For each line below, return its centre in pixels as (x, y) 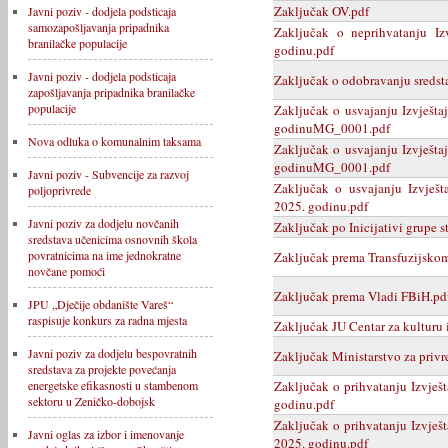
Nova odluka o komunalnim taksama (114, 141)
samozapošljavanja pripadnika (98, 27)
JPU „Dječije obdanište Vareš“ (100, 304)
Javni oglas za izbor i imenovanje (106, 434)
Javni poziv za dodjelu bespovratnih (112, 353)
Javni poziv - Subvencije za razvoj (108, 174)
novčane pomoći (66, 271)
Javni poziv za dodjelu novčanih (103, 223)
